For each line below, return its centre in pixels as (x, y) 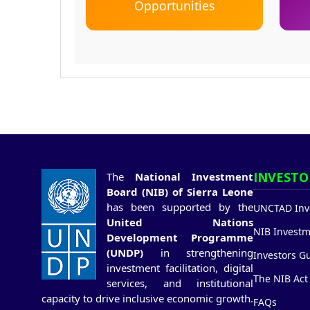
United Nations (180, 222)
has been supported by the (180, 207)
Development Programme (180, 237)
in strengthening (198, 253)
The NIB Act (281, 279)
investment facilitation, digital (180, 268)
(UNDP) (125, 253)
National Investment (194, 176)
